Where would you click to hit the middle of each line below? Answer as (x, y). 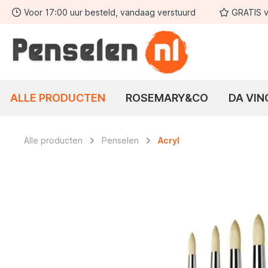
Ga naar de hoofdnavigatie (144, 14)
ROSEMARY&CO (167, 98)
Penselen (120, 140)
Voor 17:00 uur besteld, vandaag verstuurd (110, 12)
